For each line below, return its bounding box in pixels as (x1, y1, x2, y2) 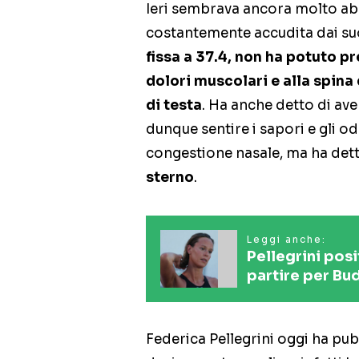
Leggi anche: (247, 233, 326, 246)
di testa (146, 97, 202, 115)
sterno (146, 169, 194, 187)
